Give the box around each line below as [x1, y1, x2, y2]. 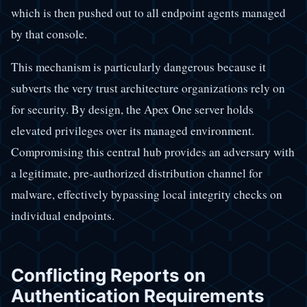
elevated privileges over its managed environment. [11, 123, 254, 139]
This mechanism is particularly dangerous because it [11, 59, 266, 75]
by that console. [11, 26, 87, 42]
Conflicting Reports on [11, 265, 206, 286]
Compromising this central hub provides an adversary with [11, 144, 295, 160]
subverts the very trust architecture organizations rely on [11, 80, 285, 97]
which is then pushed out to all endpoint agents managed [11, 5, 286, 21]
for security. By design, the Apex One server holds [11, 101, 254, 118]
